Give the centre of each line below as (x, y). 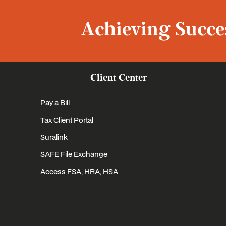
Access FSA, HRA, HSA (79, 171)
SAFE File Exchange (74, 154)
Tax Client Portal (67, 120)
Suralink (54, 137)
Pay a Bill (55, 102)
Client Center (119, 78)
